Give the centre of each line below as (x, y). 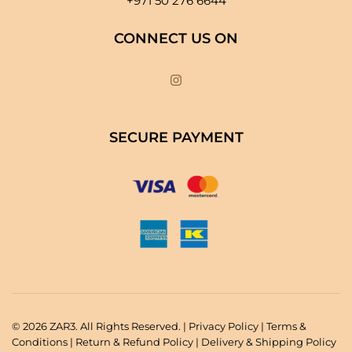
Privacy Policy (224, 326)
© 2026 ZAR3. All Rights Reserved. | (100, 326)
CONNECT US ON (176, 38)
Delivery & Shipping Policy (269, 341)
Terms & (286, 326)
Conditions (40, 341)
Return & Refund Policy (134, 341)
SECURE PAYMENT (176, 137)
